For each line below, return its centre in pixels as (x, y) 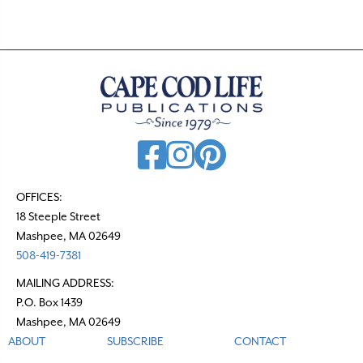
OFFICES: (39, 196)
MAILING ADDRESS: (65, 282)
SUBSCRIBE (136, 341)
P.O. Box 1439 (49, 302)
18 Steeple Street (58, 216)
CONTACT (260, 341)
